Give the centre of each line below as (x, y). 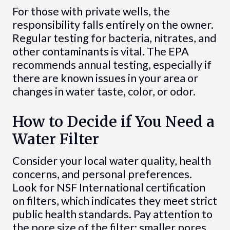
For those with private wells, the (91, 11)
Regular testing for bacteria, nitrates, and (114, 38)
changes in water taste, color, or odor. (104, 91)
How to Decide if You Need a (113, 122)
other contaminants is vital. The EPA (100, 51)
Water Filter (55, 139)
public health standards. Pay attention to (112, 214)
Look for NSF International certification (109, 188)
